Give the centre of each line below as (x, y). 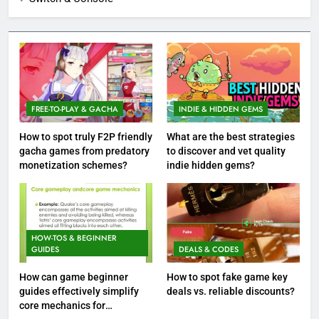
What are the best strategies (231, 137)
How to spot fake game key (227, 277)
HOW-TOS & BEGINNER (74, 238)
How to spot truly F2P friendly (86, 137)
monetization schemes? (73, 166)
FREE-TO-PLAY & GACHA (75, 109)
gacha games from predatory (84, 151)
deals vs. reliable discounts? (231, 292)
